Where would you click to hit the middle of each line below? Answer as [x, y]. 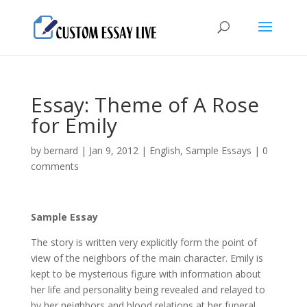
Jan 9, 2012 [113, 150]
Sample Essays [218, 150]
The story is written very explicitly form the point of [144, 242]
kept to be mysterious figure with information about [146, 274]
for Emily [74, 125]
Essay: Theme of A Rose [145, 105]
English [164, 150]
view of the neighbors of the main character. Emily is [147, 258]
